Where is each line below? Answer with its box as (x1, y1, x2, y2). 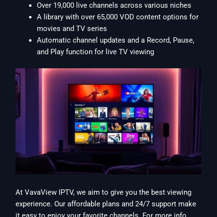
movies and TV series (37, 24, 108, 33)
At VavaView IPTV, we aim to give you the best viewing (15, 188, 192, 197)
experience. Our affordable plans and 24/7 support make (15, 200, 197, 209)
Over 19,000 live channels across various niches (37, 1, 192, 10)
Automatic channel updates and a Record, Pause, (37, 36, 195, 45)
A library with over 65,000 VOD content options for (37, 13, 199, 22)
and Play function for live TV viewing (37, 47, 155, 57)
